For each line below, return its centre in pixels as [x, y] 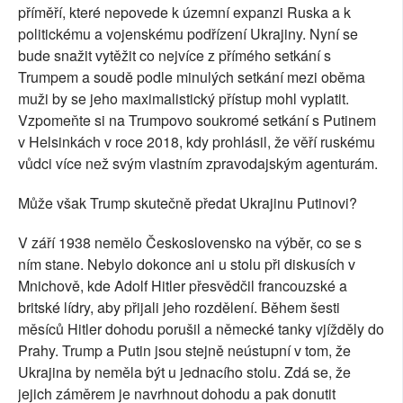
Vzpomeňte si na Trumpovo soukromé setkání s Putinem [197, 121]
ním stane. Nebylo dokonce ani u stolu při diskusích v [187, 264]
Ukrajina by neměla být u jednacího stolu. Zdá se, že [184, 372]
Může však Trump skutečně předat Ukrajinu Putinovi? [188, 203]
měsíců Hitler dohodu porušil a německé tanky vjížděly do [201, 329]
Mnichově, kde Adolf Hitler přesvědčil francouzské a [183, 286]
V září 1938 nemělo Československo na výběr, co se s [190, 243]
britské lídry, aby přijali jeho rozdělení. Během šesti [179, 308]
